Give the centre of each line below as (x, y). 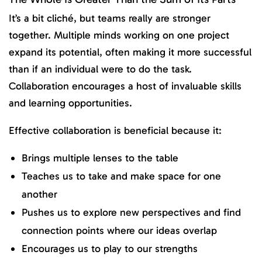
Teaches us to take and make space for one (121, 176)
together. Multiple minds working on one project (119, 35)
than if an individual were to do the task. (100, 69)
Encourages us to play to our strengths (110, 249)
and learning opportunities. (72, 103)
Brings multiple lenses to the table (100, 158)
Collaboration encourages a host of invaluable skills (125, 86)
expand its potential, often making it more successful (130, 52)
